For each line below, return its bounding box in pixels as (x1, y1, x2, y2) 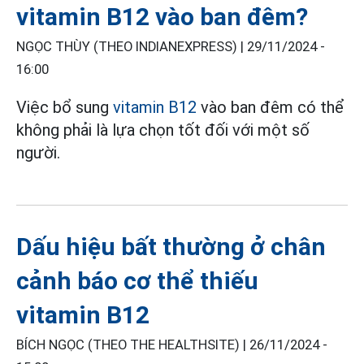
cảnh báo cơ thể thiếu (16, 266, 258, 296)
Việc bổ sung (16, 97, 113, 118)
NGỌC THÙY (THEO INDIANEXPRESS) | (16, 39, 247, 55)
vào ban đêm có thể (201, 97, 344, 118)
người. (16, 143, 60, 163)
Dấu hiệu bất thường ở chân (16, 232, 326, 262)
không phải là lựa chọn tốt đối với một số (16, 120, 310, 141)
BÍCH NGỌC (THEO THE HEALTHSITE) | (16, 337, 249, 353)
